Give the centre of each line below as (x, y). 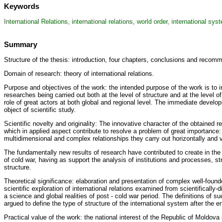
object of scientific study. (40, 110)
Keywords (22, 6)
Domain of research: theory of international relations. (79, 74)
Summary (21, 44)
